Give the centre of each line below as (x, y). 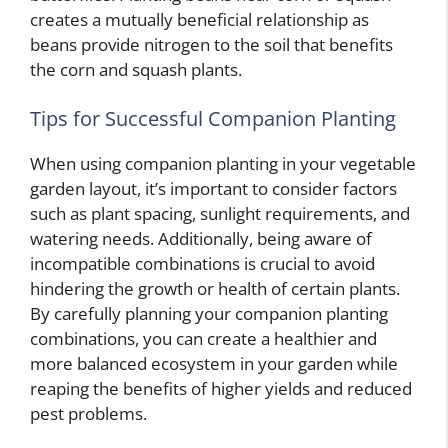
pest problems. (88, 413)
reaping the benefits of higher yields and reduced (221, 388)
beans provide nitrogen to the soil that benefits (211, 44)
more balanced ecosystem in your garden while (214, 363)
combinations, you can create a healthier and (203, 338)
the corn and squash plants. (136, 69)
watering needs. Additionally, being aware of (201, 238)
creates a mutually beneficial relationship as (199, 19)
